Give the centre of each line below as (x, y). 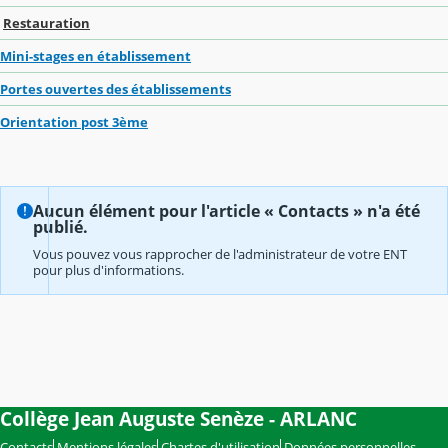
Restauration (46, 22)
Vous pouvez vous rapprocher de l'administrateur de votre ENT (220, 253)
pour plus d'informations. (108, 269)
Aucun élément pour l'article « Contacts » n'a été (226, 210)
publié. (60, 226)
